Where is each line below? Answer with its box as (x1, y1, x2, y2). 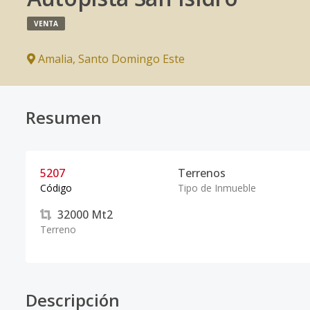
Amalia (38, 51, 73, 66)
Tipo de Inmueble (177, 181, 256, 194)
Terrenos (177, 165, 226, 181)
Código (40, 181, 72, 194)
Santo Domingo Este (78, 51, 185, 66)
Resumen (26, 106, 102, 129)
